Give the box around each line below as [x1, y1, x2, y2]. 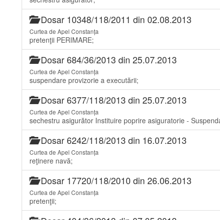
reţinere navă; [29, 156, 73, 165]
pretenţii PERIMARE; [29, 35, 94, 45]
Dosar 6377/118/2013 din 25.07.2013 [38, 93, 187, 106]
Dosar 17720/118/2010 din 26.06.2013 [38, 174, 192, 187]
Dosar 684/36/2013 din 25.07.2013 [38, 53, 177, 66]
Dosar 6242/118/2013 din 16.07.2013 [38, 134, 187, 146]
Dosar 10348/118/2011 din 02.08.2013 [38, 13, 192, 26]
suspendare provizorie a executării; [29, 75, 138, 85]
